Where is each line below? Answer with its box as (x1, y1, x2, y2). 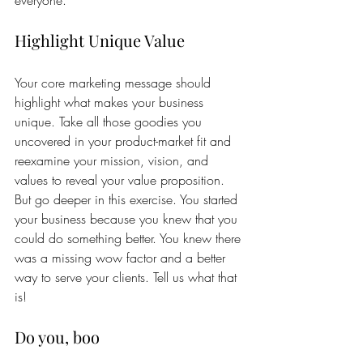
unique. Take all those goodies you (15, 113, 206, 130)
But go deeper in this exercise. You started (15, 190, 241, 208)
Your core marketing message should (15, 74, 215, 92)
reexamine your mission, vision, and (15, 152, 212, 169)
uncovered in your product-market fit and (15, 132, 235, 150)
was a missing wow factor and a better (15, 249, 229, 267)
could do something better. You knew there (15, 229, 245, 247)
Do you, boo (15, 326, 100, 348)
